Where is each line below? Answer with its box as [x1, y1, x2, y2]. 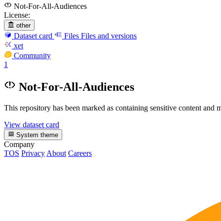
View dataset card [4, 120, 59, 129]
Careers [68, 149, 92, 157]
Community [14, 51, 51, 60]
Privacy [21, 149, 45, 157]
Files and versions [81, 31, 137, 40]
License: [4, 10, 30, 19]
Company [4, 140, 35, 148]
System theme [14, 131, 59, 139]
